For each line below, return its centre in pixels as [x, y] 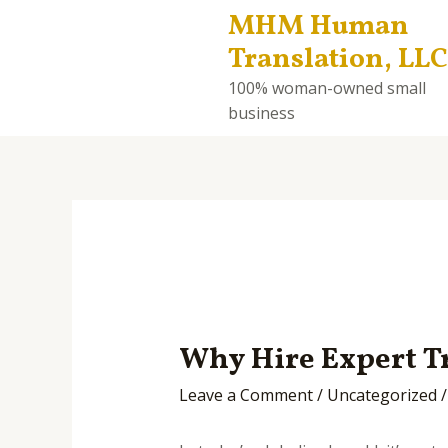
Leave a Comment [245, 395]
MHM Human [318, 26]
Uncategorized [381, 395]
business [261, 113]
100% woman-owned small [326, 88]
